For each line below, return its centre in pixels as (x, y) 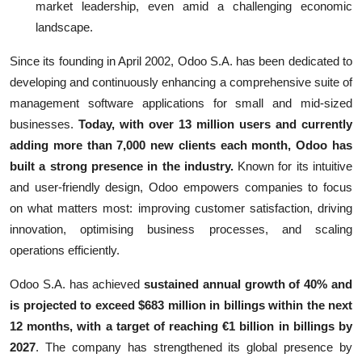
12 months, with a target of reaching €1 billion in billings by (181, 326)
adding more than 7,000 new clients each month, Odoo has (181, 145)
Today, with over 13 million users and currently (215, 124)
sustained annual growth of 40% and (248, 284)
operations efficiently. (65, 250)
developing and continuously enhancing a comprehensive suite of (181, 82)
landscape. (64, 27)
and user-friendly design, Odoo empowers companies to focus (181, 187)
